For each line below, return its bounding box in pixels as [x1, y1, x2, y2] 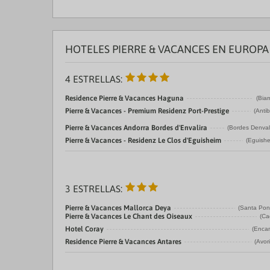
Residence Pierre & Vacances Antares [65, 237, 181, 246]
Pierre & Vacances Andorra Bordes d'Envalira [65, 124, 207, 132]
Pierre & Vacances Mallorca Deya [65, 204, 171, 212]
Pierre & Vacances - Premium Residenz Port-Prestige [65, 107, 229, 115]
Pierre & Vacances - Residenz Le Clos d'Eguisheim [65, 136, 221, 145]
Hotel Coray [65, 225, 104, 233]
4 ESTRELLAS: [65, 74, 125, 84]
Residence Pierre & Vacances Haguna [65, 94, 184, 102]
